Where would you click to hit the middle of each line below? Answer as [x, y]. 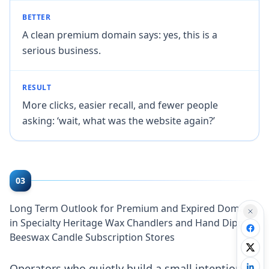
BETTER [37, 17]
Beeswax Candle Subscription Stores [92, 237]
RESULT [37, 87]
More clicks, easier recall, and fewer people [120, 105]
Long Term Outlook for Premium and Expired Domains [134, 208]
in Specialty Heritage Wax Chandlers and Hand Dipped [132, 222]
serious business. [62, 50]
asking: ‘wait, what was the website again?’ [119, 120]
